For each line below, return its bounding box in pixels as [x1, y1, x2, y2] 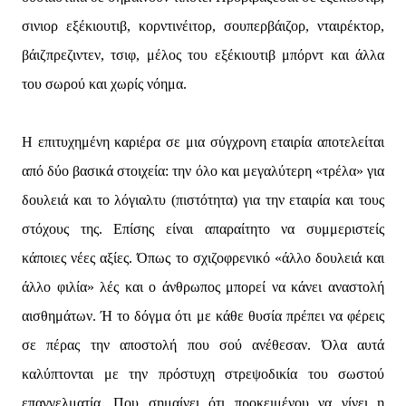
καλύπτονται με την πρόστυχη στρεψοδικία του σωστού [22, 366, 384, 382]
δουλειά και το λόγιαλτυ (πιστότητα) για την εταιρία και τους [22, 192, 384, 208]
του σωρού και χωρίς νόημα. [22, 76, 187, 92]
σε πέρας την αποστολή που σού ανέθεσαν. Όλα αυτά [22, 337, 384, 353]
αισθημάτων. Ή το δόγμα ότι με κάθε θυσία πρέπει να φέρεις [22, 308, 384, 324]
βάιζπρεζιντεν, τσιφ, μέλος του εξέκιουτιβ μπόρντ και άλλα [22, 47, 384, 63]
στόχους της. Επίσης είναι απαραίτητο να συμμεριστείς [22, 221, 384, 237]
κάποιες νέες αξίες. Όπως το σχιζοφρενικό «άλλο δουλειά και [22, 250, 384, 266]
